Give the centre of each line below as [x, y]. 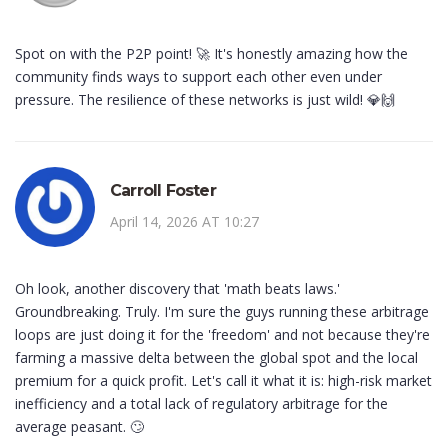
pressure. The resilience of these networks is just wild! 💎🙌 [205, 100]
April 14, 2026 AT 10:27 [184, 222]
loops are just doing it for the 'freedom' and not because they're [222, 335]
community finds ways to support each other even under [198, 77]
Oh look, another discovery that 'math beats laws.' [177, 289]
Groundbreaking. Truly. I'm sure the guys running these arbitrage [222, 312]
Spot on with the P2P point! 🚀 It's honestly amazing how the [211, 54]
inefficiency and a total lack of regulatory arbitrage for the [201, 404]
